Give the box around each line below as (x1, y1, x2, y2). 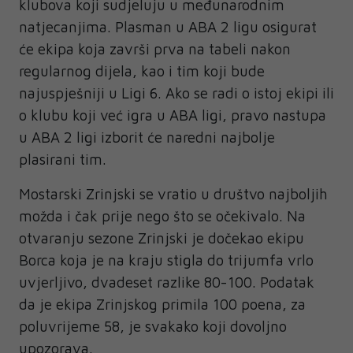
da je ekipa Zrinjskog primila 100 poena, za (19, 295, 306, 313)
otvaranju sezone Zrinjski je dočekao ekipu (19, 229, 304, 247)
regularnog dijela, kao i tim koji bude (19, 62, 265, 80)
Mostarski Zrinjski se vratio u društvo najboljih (19, 185, 328, 203)
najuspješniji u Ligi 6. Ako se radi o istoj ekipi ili (19, 84, 334, 102)
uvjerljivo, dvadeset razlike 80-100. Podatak (19, 273, 314, 291)
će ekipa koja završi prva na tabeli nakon (19, 40, 291, 58)
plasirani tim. (19, 150, 110, 168)
